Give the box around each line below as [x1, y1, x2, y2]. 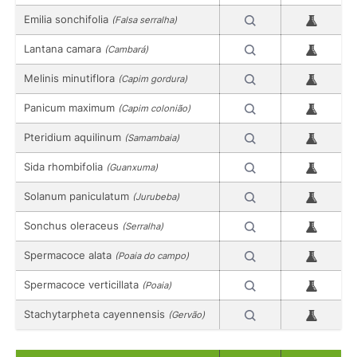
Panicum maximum [24, 100, 118, 114]
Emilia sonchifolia [24, 12, 112, 25]
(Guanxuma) [106, 161, 158, 173]
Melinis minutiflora [24, 71, 118, 84]
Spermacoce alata [24, 248, 115, 261]
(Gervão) [168, 308, 205, 320]
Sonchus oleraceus [24, 218, 122, 232]
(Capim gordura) [118, 73, 187, 84]
